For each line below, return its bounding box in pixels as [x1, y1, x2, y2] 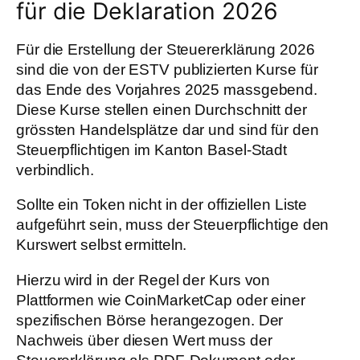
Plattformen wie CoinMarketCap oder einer [16, 291, 305, 309]
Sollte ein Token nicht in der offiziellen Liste [16, 196, 308, 214]
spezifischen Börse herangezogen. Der [16, 311, 284, 329]
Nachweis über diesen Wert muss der [16, 331, 272, 349]
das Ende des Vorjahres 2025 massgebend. [16, 80, 318, 98]
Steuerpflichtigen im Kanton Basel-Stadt [16, 141, 288, 158]
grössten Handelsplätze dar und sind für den [16, 121, 319, 138]
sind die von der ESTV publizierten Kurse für [16, 60, 318, 78]
